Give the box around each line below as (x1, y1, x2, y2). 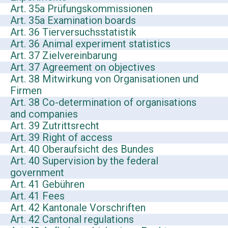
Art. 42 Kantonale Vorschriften (10, 202, 146, 214)
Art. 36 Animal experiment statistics (10, 38, 170, 50)
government (10, 166, 64, 179)
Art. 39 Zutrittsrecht (10, 120, 99, 132)
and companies (10, 108, 78, 121)
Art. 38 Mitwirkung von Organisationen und (10, 73, 198, 85)
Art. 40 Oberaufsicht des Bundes (10, 143, 154, 156)
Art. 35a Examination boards (10, 14, 136, 27)
